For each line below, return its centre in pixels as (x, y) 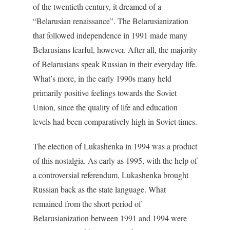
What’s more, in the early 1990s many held (102, 78)
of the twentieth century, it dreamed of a (97, 6)
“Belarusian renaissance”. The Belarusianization (111, 21)
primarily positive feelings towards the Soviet (105, 93)
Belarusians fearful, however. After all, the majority (115, 50)
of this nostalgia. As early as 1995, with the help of (115, 160)
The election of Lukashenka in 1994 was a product (115, 146)
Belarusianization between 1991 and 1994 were (110, 218)
